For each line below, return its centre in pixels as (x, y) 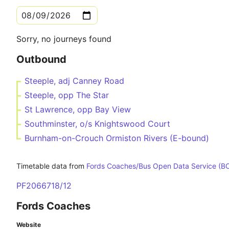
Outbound (41, 59)
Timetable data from (51, 166)
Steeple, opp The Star (67, 95)
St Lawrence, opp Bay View (78, 109)
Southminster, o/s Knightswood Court (97, 124)
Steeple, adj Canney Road (74, 81)
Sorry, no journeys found (64, 39)
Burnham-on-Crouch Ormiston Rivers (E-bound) (117, 138)
